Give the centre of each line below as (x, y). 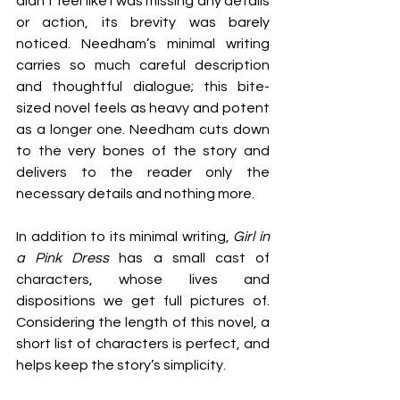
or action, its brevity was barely (143, 22)
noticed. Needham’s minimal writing (143, 44)
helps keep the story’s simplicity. (121, 365)
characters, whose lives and (143, 279)
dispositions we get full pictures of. (143, 301)
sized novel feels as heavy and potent (143, 108)
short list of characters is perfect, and (143, 344)
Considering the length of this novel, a (143, 322)
